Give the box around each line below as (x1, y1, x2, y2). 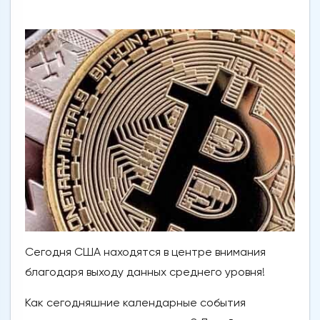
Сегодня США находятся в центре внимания (25, 245, 266, 259)
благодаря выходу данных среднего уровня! (25, 265, 265, 279)
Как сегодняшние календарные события (25, 296, 246, 310)
